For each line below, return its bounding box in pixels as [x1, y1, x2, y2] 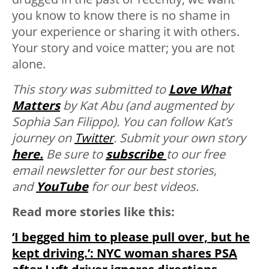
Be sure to [43, 145, 106, 162]
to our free [166, 145, 225, 162]
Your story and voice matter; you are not [12, 39, 235, 56]
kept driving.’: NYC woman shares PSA [12, 244, 237, 261]
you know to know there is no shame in [12, 7, 230, 23]
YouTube [36, 178, 88, 195]
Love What [169, 80, 231, 97]
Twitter [74, 129, 113, 146]
